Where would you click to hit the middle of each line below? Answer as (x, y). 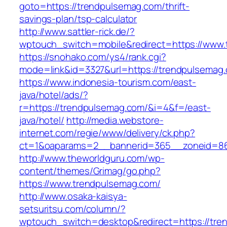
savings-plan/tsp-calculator (78, 19)
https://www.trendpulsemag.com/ (90, 184)
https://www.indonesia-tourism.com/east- (108, 82)
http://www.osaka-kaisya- (73, 196)
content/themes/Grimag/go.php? (90, 171)
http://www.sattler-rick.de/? (77, 32)
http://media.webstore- (115, 120)
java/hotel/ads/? (54, 95)
